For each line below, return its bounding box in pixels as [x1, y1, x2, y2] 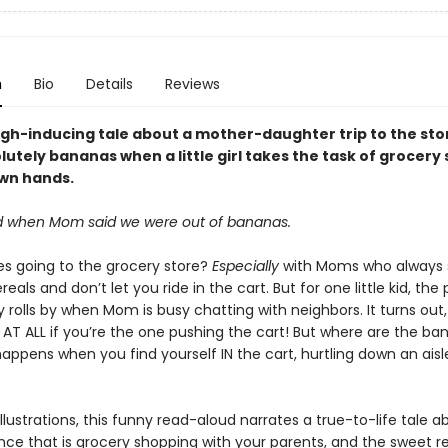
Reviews [164, 74, 220, 94]
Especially [211, 256, 279, 276]
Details [85, 74, 133, 94]
